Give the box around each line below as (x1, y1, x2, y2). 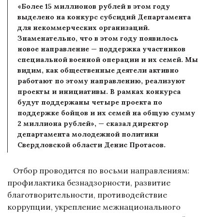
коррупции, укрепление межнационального (7, 201, 181, 212)
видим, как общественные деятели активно (17, 65, 179, 75)
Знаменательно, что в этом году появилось (17, 33, 178, 43)
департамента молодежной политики (17, 129, 158, 139)
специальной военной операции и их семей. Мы (17, 55, 198, 64)
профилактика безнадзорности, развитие (7, 177, 170, 187)
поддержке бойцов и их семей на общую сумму (17, 108, 195, 117)
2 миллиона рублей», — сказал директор (17, 119, 169, 128)
